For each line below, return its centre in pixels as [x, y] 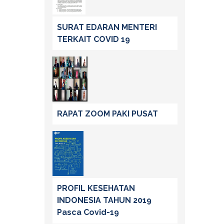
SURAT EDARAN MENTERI [107, 27]
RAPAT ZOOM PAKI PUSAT [107, 114]
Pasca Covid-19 [88, 212]
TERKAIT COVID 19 [93, 39]
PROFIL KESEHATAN [96, 188]
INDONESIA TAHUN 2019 [104, 200]
